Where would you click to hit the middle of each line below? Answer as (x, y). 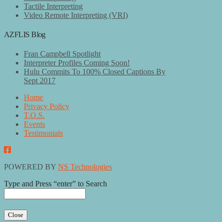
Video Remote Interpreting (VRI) (76, 15)
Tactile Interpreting (53, 6)
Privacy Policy (47, 107)
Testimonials (43, 133)
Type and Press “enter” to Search (55, 184)
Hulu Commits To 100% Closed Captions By (95, 72)
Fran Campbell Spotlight (62, 54)
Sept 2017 (40, 81)
